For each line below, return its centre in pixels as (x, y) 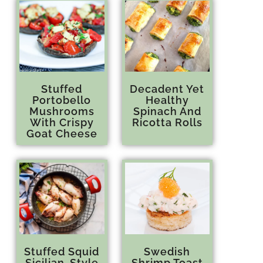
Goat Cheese (62, 134)
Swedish (167, 251)
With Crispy (62, 123)
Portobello (62, 100)
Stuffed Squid (62, 251)
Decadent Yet (167, 89)
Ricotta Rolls (167, 123)
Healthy (167, 100)
